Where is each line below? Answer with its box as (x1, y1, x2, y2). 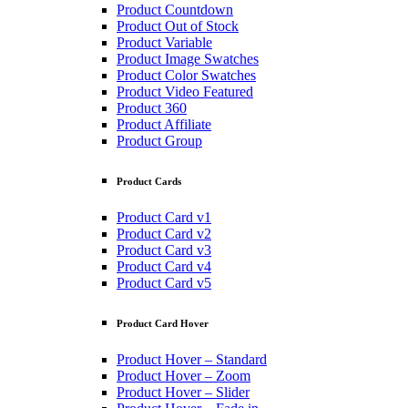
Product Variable (117, 35, 212, 51)
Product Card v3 (117, 242, 211, 259)
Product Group (117, 133, 202, 149)
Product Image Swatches (117, 51, 259, 67)
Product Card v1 (117, 209, 211, 226)
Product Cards (117, 176, 181, 188)
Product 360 (117, 100, 187, 117)
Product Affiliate (117, 117, 211, 133)
